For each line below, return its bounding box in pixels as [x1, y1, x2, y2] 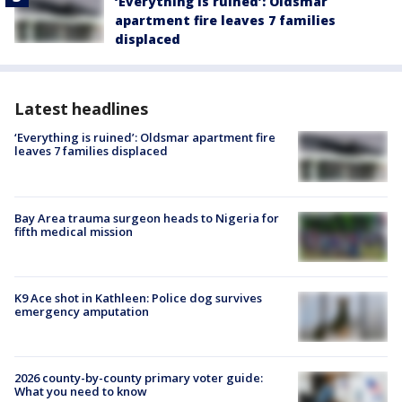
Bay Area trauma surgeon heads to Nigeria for [14, 209, 279, 226]
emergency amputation [14, 302, 149, 319]
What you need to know [14, 383, 147, 400]
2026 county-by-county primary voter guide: [14, 370, 263, 387]
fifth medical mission [14, 223, 133, 240]
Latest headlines [14, 98, 148, 120]
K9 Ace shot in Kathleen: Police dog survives [14, 289, 262, 306]
